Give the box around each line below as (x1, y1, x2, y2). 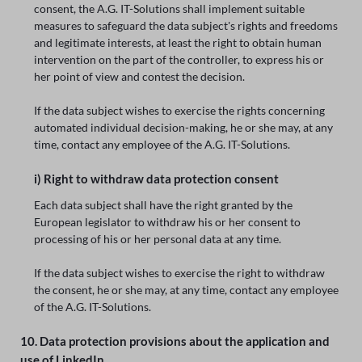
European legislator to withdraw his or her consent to (34, 215, 301, 229)
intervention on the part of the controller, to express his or (34, 52, 325, 66)
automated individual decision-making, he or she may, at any (34, 120, 334, 134)
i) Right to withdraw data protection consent (34, 170, 280, 186)
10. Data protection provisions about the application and (19, 334, 330, 349)
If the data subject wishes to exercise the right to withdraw (34, 266, 326, 280)
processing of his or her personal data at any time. (34, 232, 282, 246)
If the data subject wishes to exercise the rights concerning (34, 103, 326, 117)
